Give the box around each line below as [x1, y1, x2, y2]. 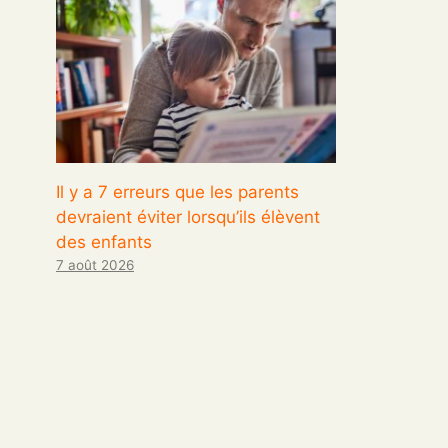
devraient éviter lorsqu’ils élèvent [56, 206, 320, 227]
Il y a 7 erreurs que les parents [56, 181, 299, 202]
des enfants [56, 231, 152, 252]
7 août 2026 [56, 256, 134, 273]
